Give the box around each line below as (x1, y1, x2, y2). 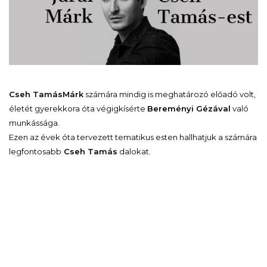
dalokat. (117, 147, 151, 157)
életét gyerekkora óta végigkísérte (9, 104, 147, 114)
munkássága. (9, 118, 60, 128)
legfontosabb (9, 147, 61, 157)
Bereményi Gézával (147, 104, 231, 114)
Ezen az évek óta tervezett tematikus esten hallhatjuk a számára (9, 132, 257, 142)
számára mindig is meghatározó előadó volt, (83, 89, 256, 100)
